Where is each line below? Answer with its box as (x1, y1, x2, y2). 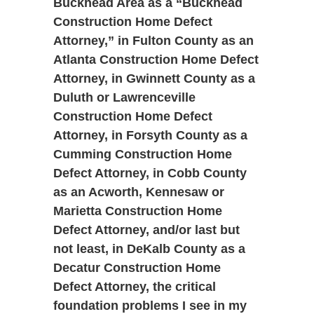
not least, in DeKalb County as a (53, 242, 245, 257)
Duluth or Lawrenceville (53, 90, 196, 105)
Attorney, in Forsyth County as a (53, 128, 247, 143)
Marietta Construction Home (53, 204, 222, 219)
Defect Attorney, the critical (53, 280, 216, 294)
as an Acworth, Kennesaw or (53, 185, 224, 200)
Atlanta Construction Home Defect (53, 53, 259, 67)
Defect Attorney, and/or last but (53, 223, 240, 238)
